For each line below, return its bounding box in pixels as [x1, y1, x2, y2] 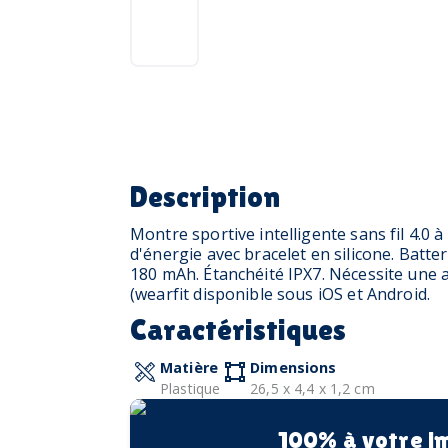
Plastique [160, 378, 221, 398]
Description [130, 178, 280, 214]
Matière [160, 357, 218, 377]
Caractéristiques [130, 311, 346, 347]
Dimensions [250, 357, 337, 377]
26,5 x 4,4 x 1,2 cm [250, 378, 375, 398]
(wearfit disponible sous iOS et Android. [130, 282, 431, 305]
